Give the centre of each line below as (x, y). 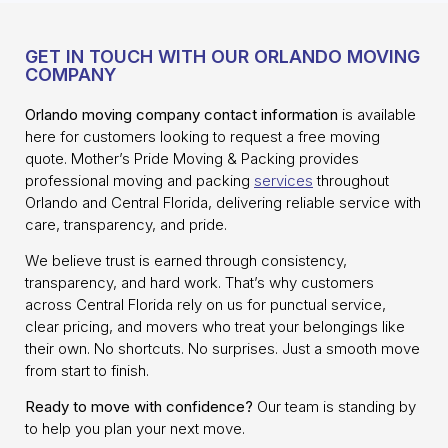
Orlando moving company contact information (181, 114)
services (283, 180)
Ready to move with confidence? (139, 407)
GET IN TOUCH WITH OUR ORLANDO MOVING (222, 56)
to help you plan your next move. (135, 429)
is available (377, 114)
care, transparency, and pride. (126, 224)
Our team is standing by (334, 407)
